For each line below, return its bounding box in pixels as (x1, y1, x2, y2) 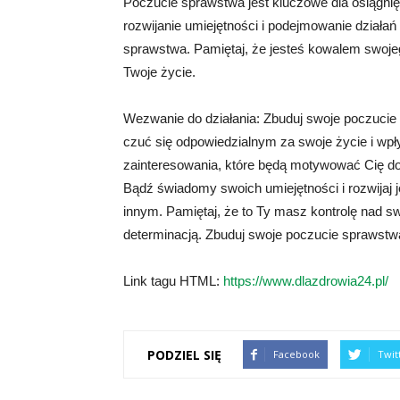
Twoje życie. (123, 64, 196, 79)
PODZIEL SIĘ (147, 346, 221, 363)
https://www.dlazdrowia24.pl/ (223, 273, 388, 288)
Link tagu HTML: (123, 273, 223, 288)
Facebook (273, 347, 320, 361)
